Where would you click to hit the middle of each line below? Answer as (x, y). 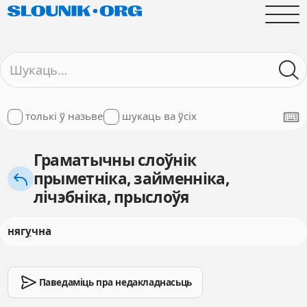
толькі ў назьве (65, 116)
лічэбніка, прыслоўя (111, 197)
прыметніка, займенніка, (131, 179)
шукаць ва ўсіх (159, 116)
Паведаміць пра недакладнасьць (115, 282)
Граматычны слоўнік (115, 160)
